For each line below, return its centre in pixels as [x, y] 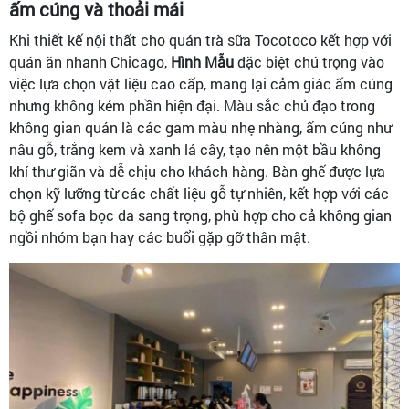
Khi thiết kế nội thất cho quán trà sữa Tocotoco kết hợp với [200, 39]
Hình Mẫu [202, 61]
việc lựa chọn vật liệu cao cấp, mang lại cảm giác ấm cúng [201, 83]
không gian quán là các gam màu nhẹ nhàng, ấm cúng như [200, 127]
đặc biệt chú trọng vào [309, 61]
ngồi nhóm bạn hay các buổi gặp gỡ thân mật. [160, 236]
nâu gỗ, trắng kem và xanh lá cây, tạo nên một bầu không [195, 149]
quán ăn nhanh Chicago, [90, 61]
